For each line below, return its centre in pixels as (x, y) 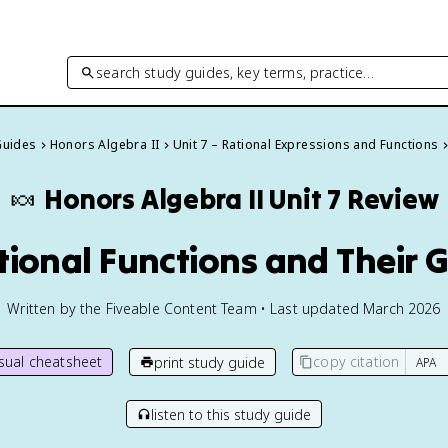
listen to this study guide (231, 414)
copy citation (356, 361)
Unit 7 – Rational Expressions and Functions (305, 144)
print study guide (210, 362)
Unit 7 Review (354, 199)
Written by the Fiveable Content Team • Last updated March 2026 (224, 308)
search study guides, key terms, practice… (235, 72)
